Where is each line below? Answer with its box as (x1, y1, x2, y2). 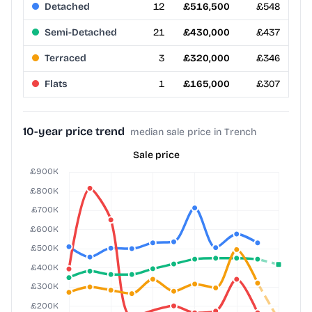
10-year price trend (23, 125, 125, 139)
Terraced (45, 52, 86, 65)
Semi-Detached (45, 26, 117, 39)
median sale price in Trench (130, 126, 256, 139)
